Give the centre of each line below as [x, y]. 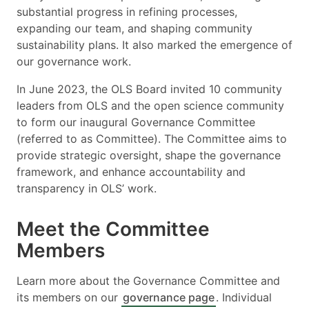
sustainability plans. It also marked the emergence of [154, 45]
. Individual [244, 297]
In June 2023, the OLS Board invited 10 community [149, 89]
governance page [169, 297]
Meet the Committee [113, 229]
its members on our [69, 297]
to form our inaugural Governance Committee [136, 122]
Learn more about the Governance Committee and [148, 280]
